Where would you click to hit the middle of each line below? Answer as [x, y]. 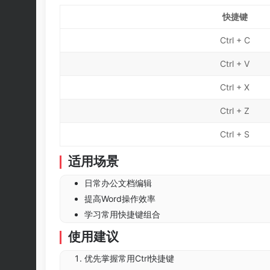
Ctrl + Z [235, 111]
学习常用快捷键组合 [122, 214]
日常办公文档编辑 [118, 183]
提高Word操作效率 [120, 199]
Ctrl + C [235, 40]
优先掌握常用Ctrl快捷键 [129, 258]
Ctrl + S [235, 134]
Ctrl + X [235, 87]
